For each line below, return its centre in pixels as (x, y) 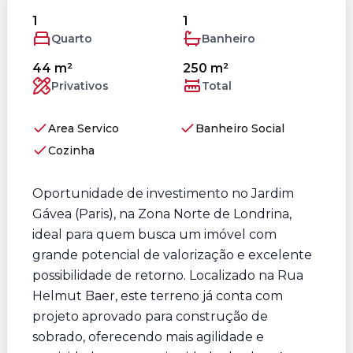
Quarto (72, 39)
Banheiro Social (240, 128)
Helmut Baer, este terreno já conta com (158, 296)
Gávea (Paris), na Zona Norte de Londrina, (162, 214)
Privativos (80, 86)
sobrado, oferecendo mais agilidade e (148, 337)
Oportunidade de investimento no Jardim (163, 193)
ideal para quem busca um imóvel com (154, 234)
